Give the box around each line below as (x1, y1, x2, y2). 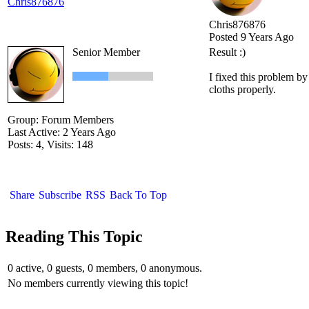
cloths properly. (209, 83, 276, 96)
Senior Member (72, 46, 140, 59)
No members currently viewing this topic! (8, 277, 188, 290)
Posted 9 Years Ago (209, 31, 294, 43)
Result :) (209, 46, 248, 59)
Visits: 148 (47, 139, 93, 151)
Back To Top (110, 189, 167, 201)
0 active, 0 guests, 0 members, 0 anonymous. (8, 262, 202, 275)
